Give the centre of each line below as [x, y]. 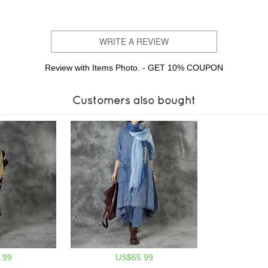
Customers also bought [134, 100]
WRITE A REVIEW [134, 42]
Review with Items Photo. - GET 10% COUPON [134, 68]
